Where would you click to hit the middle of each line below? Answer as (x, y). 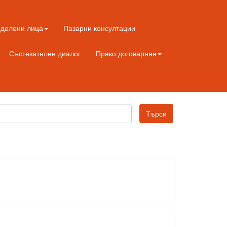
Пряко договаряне (126, 53)
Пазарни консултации (99, 28)
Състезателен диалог (45, 53)
